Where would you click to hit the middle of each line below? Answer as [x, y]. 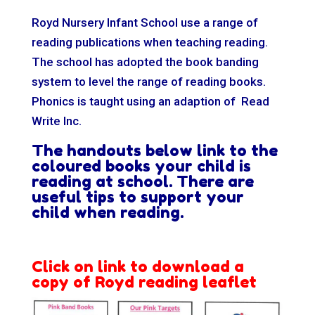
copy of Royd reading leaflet [144, 282]
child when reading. [107, 212]
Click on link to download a [137, 266]
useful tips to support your [137, 197]
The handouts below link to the [154, 150]
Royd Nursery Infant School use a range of [144, 22]
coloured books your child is [141, 166]
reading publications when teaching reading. [149, 42]
